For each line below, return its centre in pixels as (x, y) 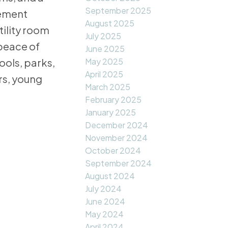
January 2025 (111, 112)
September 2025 (118, 11)
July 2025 (103, 36)
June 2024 (105, 202)
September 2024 (119, 163)
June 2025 (105, 49)
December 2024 (117, 125)
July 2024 (104, 189)
